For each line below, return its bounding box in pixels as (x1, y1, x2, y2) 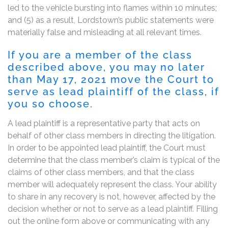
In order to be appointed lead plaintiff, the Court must (8, 142, 206, 153)
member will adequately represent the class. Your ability (8, 179, 217, 189)
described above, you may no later (8, 61, 205, 73)
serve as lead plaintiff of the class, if (8, 85, 219, 98)
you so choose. (8, 97, 93, 110)
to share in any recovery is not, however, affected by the (8, 191, 215, 202)
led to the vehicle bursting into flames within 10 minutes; (8, 3, 217, 13)
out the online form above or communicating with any (8, 216, 210, 226)
